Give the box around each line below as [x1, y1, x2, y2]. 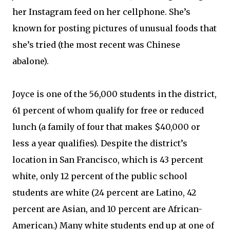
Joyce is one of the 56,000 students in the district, [12, 89, 217, 99]
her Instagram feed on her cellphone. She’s [12, 7, 190, 17]
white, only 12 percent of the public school [12, 171, 187, 181]
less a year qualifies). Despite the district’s [12, 138, 187, 148]
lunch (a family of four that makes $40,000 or [12, 122, 200, 132]
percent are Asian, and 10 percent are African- [12, 204, 202, 214]
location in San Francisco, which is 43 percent [12, 155, 203, 165]
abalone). [12, 56, 49, 66]
